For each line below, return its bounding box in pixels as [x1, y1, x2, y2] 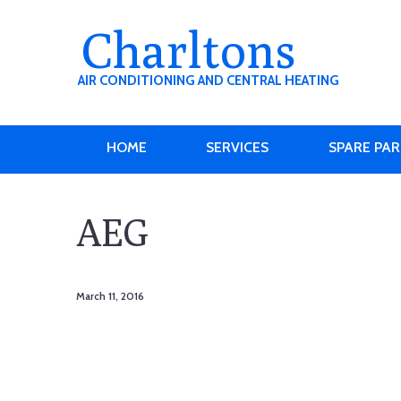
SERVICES [206, 138, 269, 156]
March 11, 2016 [76, 288, 145, 303]
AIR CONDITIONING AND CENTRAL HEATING [77, 73, 340, 90]
